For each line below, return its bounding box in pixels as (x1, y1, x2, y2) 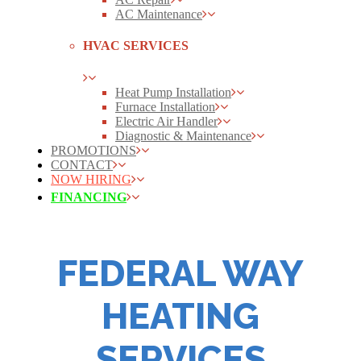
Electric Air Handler (115, 114, 218, 128)
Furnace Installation (115, 99, 215, 114)
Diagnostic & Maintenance (115, 128, 251, 143)
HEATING (102, 294, 259, 338)
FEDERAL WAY (57, 251, 304, 295)
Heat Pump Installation (115, 85, 231, 99)
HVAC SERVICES (83, 39, 189, 53)
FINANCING (51, 189, 127, 204)
